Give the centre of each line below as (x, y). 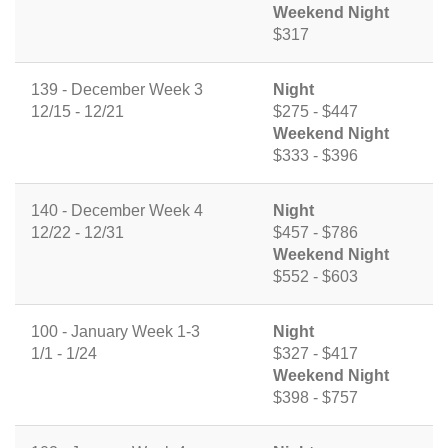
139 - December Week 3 (117, 90)
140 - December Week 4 (117, 211)
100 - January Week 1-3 (115, 332)
